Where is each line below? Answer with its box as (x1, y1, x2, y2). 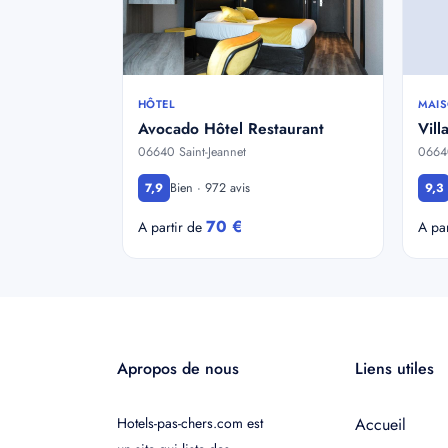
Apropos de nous (117, 357, 239, 380)
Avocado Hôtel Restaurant (138, 117, 324, 140)
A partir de (138, 217, 206, 237)
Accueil (354, 413, 406, 436)
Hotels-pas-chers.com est (117, 413, 263, 433)
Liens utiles (354, 357, 434, 380)
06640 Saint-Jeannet (138, 143, 246, 161)
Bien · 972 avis (170, 178, 250, 197)
